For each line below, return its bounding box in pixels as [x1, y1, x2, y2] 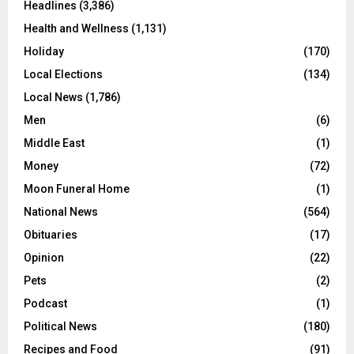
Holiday [24, 45, 64, 58]
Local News [24, 91, 83, 104]
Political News [24, 320, 97, 333]
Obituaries [24, 228, 77, 242]
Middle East [24, 137, 85, 150]
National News [24, 205, 98, 219]
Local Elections [24, 68, 103, 81]
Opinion [24, 251, 64, 265]
